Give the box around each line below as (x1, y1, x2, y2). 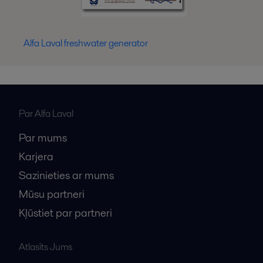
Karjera (19, 149, 53, 164)
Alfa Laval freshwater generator (23, 36, 148, 50)
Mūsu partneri (19, 186, 85, 201)
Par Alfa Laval (19, 106, 73, 120)
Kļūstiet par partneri (19, 205, 112, 220)
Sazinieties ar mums (19, 167, 114, 183)
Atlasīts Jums (19, 240, 72, 254)
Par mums (19, 130, 67, 145)
